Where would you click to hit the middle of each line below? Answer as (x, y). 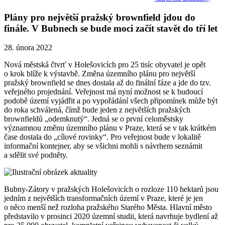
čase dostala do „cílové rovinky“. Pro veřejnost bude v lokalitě (102, 137)
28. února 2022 (28, 48)
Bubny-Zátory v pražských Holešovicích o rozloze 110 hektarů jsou (111, 189)
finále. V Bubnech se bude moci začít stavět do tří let (111, 28)
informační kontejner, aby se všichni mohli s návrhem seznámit (103, 146)
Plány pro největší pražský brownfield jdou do (100, 17)
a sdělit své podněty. (37, 155)
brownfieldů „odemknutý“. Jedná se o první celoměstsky (94, 119)
